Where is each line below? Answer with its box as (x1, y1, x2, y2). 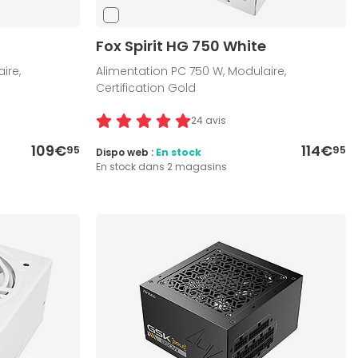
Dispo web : (96, 145, 157, 160)
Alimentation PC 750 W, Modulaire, (96, 63, 287, 80)
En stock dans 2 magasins (96, 160, 228, 174)
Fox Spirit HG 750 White (96, 36, 267, 57)
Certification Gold (96, 80, 197, 97)
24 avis (191, 113, 227, 128)
